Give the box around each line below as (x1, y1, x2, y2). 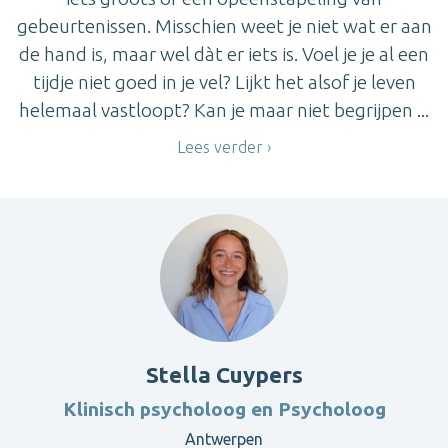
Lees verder (177, 138, 263, 157)
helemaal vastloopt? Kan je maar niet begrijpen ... (19, 99, 429, 122)
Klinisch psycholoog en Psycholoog (62, 397, 386, 420)
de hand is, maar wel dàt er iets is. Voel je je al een (19, 43, 429, 66)
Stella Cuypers (145, 361, 303, 387)
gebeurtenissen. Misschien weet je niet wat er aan (16, 15, 432, 38)
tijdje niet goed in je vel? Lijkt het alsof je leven (32, 71, 416, 94)
